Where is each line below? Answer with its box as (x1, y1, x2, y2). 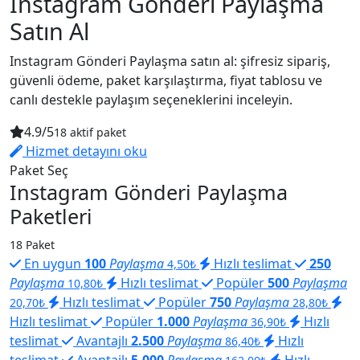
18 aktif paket (54, 124, 126, 140)
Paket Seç (10, 161, 68, 179)
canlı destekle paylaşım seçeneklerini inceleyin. (10, 90, 292, 108)
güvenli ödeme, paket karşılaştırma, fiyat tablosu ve (10, 71, 322, 89)
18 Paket (10, 236, 55, 252)
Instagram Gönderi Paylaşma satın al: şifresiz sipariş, (10, 51, 330, 70)
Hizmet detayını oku (22, 141, 147, 160)
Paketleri (10, 202, 92, 230)
